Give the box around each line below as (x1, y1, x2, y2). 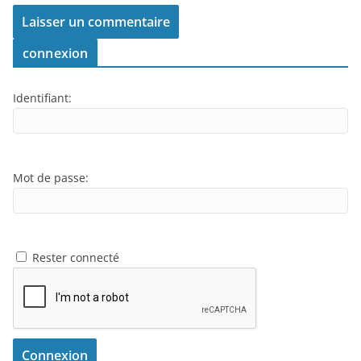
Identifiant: (13, 90, 72, 106)
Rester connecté (32, 250, 119, 265)
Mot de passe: (13, 170, 89, 185)
